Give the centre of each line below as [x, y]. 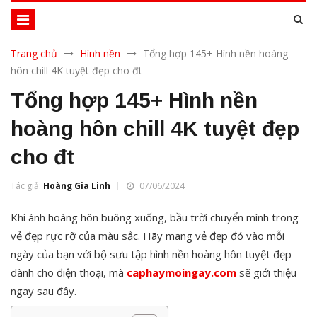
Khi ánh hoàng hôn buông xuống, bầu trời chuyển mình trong [155, 217]
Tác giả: [27, 186]
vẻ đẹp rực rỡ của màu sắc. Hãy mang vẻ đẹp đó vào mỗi [148, 236]
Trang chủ [34, 53]
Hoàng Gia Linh [77, 186]
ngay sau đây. [44, 291]
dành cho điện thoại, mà [69, 272]
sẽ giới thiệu [266, 272]
